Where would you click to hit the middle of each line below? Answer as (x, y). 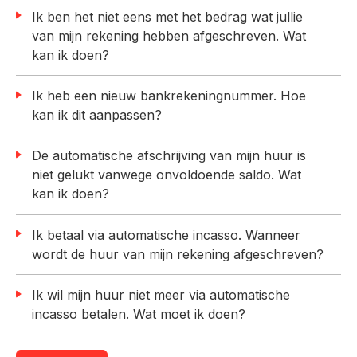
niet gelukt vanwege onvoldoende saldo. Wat (167, 175)
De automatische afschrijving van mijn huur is (37, 156)
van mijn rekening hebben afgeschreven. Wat (169, 35)
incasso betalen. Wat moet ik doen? (139, 314)
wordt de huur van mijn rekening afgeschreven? (178, 254)
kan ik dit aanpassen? (97, 115)
